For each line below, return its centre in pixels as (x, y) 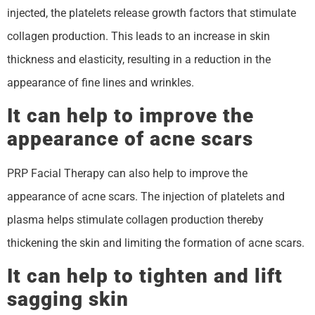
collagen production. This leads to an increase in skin (139, 36)
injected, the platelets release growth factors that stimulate (152, 13)
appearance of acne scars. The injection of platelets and (146, 197)
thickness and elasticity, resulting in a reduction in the (139, 59)
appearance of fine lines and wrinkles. (101, 82)
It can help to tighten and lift (145, 276)
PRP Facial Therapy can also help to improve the (127, 174)
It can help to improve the (130, 116)
